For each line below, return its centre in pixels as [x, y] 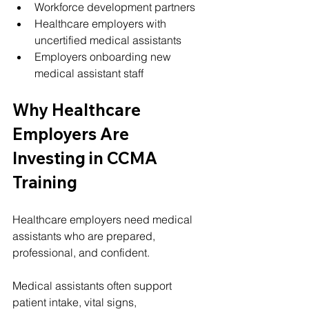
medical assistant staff [89, 73]
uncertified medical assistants [108, 40]
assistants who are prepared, [85, 236]
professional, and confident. [81, 252]
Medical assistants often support [93, 285]
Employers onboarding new [104, 56]
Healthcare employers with [102, 23]
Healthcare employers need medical [104, 219]
